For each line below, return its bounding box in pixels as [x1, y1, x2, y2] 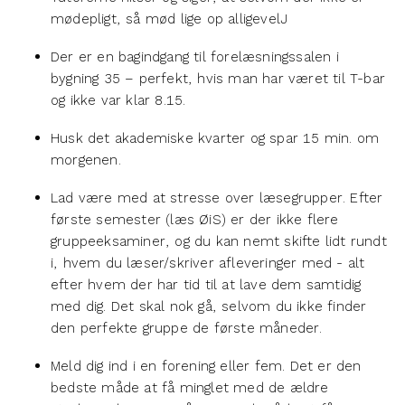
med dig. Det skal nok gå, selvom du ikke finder [51, 297, 367, 315]
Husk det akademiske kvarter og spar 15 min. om [51, 129, 380, 146]
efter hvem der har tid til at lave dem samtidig [51, 276, 362, 293]
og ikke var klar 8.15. [51, 91, 186, 108]
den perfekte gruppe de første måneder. [51, 319, 323, 336]
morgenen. [51, 151, 121, 168]
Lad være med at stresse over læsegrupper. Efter [51, 189, 383, 206]
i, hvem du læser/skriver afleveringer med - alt [51, 254, 365, 271]
